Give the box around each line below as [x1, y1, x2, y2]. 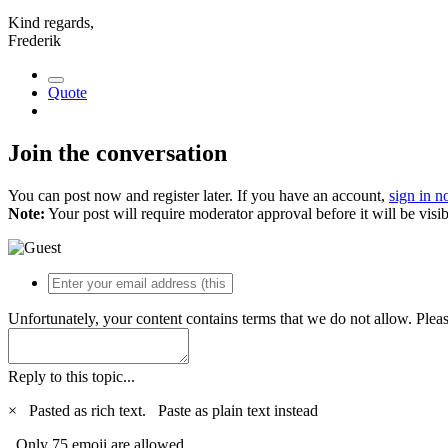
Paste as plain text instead [158, 401, 318, 419]
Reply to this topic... [8, 367, 135, 385]
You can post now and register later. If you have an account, [8, 186, 389, 204]
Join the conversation [8, 139, 227, 166]
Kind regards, [8, 13, 94, 31]
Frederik [8, 31, 61, 49]
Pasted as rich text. [21, 401, 158, 419]
